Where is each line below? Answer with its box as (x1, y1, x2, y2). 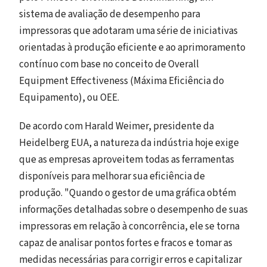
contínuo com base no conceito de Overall (19, 57, 199, 72)
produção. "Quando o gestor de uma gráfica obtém (19, 186, 236, 200)
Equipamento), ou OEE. (19, 91, 119, 105)
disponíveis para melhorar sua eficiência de (19, 169, 205, 184)
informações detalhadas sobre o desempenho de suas (19, 203, 248, 217)
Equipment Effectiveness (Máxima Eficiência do (19, 74, 224, 88)
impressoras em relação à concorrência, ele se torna (19, 219, 240, 234)
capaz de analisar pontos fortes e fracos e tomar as (19, 236, 232, 250)
